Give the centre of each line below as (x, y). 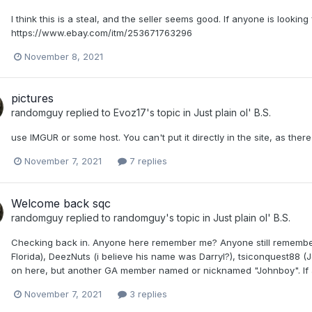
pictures (32, 99)
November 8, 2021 (64, 57)
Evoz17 (130, 113)
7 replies (147, 161)
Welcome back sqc (61, 203)
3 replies (147, 294)
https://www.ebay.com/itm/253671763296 (102, 33)
